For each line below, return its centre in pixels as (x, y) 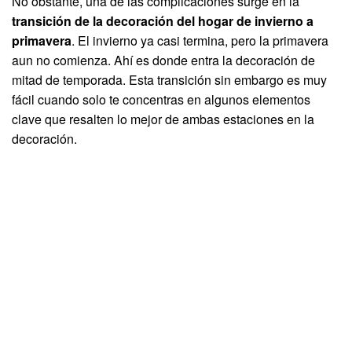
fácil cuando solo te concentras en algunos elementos (161, 99)
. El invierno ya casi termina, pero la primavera (200, 40)
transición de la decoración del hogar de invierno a (163, 20)
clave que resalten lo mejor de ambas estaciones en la (163, 119)
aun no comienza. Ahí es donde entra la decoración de (163, 60)
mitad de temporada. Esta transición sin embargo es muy (169, 79)
